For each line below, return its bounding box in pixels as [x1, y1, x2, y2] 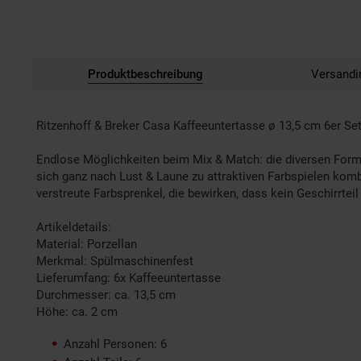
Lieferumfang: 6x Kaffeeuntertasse [36, 271, 221, 285]
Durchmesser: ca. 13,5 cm [36, 288, 176, 302]
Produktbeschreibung [87, 67, 203, 81]
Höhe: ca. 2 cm [36, 305, 118, 319]
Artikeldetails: [36, 220, 111, 234]
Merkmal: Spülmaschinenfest [36, 254, 193, 268]
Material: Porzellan [36, 237, 137, 251]
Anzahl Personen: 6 [64, 337, 167, 351]
